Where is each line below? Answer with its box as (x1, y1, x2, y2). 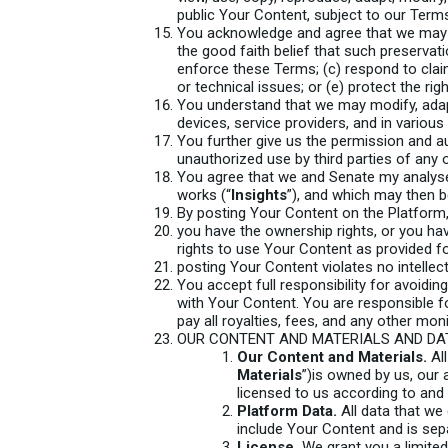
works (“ (177, 186, 231, 204)
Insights (231, 186, 287, 204)
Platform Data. (237, 402, 337, 420)
